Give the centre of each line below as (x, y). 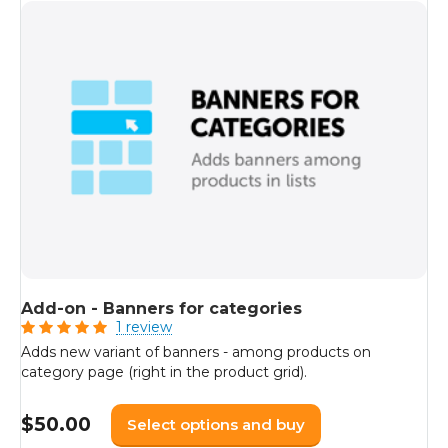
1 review (144, 326)
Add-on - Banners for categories (161, 308)
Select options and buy (216, 425)
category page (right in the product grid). (164, 371)
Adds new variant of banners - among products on (196, 351)
